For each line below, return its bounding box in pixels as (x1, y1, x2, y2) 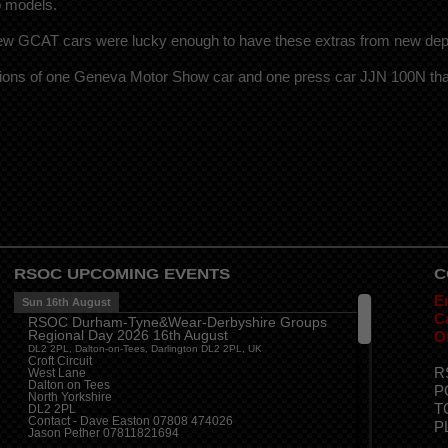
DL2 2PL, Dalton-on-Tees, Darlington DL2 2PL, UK (28, 343, 262, 355)
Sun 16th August (22, 296, 111, 309)
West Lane (28, 366, 86, 381)
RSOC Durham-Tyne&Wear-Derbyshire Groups (28, 314, 327, 331)
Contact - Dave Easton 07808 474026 (28, 414, 233, 429)
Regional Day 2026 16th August (28, 327, 228, 344)
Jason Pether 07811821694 (28, 426, 179, 441)
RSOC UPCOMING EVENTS (14, 266, 230, 282)
